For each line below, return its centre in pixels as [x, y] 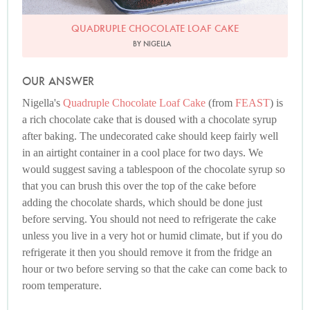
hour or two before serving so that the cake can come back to [155, 269]
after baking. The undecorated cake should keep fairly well [150, 136]
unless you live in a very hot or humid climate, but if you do [152, 236]
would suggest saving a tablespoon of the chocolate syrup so [154, 170]
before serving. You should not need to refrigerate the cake [149, 219]
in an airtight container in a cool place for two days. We [143, 153]
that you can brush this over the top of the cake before [139, 186]
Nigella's [43, 103]
